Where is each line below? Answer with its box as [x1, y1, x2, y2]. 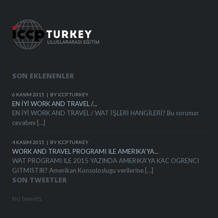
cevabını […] [12, 119, 46, 127]
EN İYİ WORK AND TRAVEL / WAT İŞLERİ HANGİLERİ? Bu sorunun [12, 109, 199, 117]
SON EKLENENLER [12, 71, 74, 80]
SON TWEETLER [12, 175, 67, 184]
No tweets [12, 194, 42, 203]
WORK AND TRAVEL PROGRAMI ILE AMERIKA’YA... [12, 147, 159, 155]
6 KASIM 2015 [12, 91, 45, 97]
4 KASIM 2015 [12, 139, 45, 145]
